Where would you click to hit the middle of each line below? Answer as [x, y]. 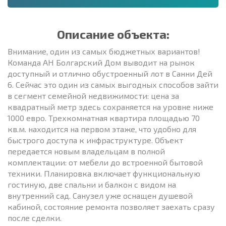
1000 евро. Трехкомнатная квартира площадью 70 [104, 118]
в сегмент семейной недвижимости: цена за [93, 95]
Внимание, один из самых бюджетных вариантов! [104, 51]
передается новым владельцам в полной [86, 151]
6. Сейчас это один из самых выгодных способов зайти [113, 84]
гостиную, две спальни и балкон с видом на [92, 184]
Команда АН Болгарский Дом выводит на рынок [101, 62]
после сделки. [35, 217]
